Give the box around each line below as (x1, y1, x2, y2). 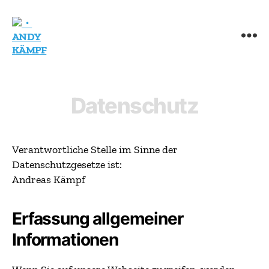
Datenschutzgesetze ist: (12, 158, 122, 171)
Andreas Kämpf (12, 173, 85, 186)
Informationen (12, 229, 118, 250)
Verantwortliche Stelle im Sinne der (12, 143, 178, 156)
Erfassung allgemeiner (12, 208, 183, 229)
